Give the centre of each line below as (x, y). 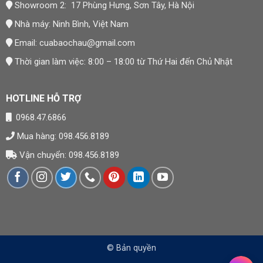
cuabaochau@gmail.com (86, 43)
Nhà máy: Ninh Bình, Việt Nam (70, 24)
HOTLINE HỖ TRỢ (43, 98)
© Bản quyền (131, 248)
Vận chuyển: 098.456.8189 (68, 155)
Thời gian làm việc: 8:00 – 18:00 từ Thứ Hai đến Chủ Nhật (122, 61)
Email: (24, 43)
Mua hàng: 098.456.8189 (62, 136)
